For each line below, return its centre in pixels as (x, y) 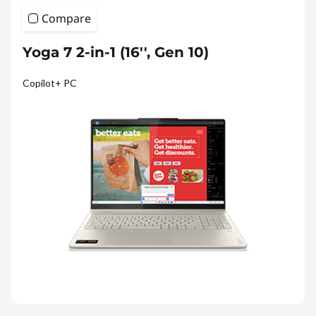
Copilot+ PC (50, 83)
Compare (66, 18)
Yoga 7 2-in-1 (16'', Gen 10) (116, 52)
